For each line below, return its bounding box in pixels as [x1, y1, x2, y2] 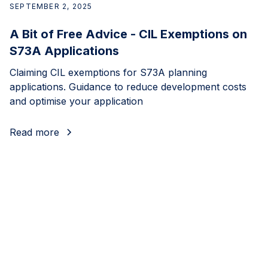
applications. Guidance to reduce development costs [10, 81, 246, 93]
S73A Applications [10, 44, 119, 59]
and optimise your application [10, 95, 143, 108]
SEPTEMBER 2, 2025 [10, 2, 93, 11]
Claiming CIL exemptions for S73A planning [10, 66, 207, 79]
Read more [10, 126, 59, 139]
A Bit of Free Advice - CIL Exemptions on [10, 27, 247, 42]
